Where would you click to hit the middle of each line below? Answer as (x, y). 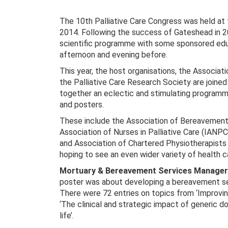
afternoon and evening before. (113, 54)
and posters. (82, 104)
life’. (67, 215)
